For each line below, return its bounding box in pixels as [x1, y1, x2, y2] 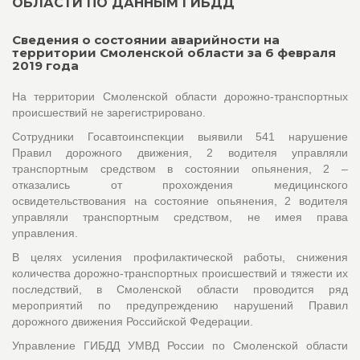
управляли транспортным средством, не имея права [12, 210, 348, 223]
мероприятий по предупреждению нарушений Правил [12, 298, 348, 312]
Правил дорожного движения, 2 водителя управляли [12, 145, 348, 159]
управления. [12, 226, 78, 239]
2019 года [12, 57, 79, 73]
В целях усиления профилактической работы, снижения [12, 250, 348, 264]
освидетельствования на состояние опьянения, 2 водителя [12, 194, 348, 207]
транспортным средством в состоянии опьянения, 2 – [12, 162, 348, 175]
